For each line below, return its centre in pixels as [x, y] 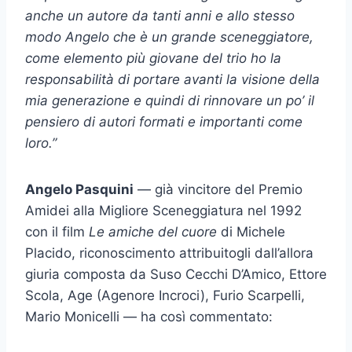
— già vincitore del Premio [218, 189]
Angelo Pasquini [79, 189]
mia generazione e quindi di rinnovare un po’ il [170, 100]
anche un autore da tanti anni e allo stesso [160, 15]
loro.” [41, 143]
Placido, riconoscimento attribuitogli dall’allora [169, 253]
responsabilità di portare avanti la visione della [172, 79]
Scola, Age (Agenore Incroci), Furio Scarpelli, [165, 295]
